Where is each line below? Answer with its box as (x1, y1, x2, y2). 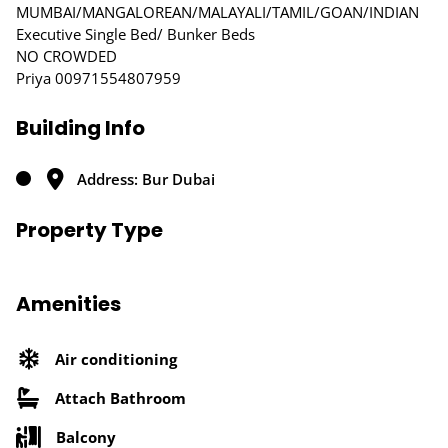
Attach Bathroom (55, 387, 186, 408)
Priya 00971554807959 (16, 68, 181, 88)
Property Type (16, 216, 163, 244)
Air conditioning (55, 348, 177, 369)
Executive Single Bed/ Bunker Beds (16, 24, 255, 44)
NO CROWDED (16, 46, 117, 66)
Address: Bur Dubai (77, 169, 215, 189)
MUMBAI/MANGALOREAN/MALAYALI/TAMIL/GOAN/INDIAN (16, 2, 419, 22)
